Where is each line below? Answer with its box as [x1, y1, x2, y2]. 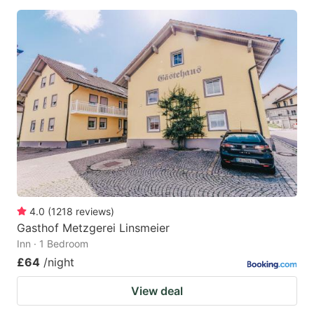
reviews [76, 205, 111, 217]
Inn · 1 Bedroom [17, 237, 88, 250]
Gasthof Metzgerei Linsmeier [17, 220, 170, 235]
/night [43, 254, 74, 269]
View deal [131, 283, 183, 298]
